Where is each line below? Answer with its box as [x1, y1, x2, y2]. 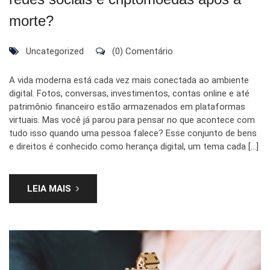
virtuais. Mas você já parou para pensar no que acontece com [9, 115, 255, 125]
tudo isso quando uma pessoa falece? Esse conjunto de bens [9, 128, 257, 139]
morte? [9, 13, 54, 29]
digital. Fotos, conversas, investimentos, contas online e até [9, 88, 250, 99]
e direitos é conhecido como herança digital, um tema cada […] [9, 141, 259, 152]
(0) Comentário [112, 46, 173, 57]
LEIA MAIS [27, 183, 71, 194]
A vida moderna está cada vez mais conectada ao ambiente [9, 75, 249, 86]
